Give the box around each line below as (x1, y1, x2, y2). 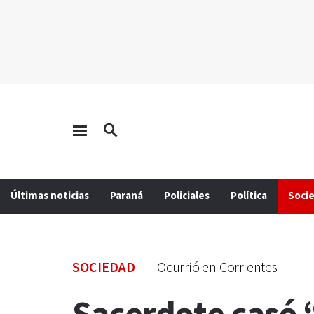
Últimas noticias (11, 189, 89, 203)
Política (231, 189, 267, 203)
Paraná (110, 189, 143, 203)
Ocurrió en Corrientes (157, 259, 278, 277)
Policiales (164, 189, 210, 203)
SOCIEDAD (72, 259, 135, 277)
